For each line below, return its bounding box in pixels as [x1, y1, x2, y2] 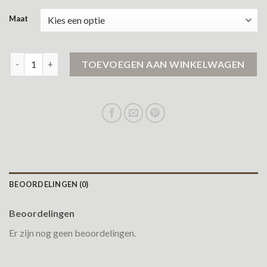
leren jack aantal [10, 53, 77, 64]
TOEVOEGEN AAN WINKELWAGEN [82, 58, 245, 70]
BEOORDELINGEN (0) [9, 179, 89, 189]
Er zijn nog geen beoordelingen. [9, 226, 136, 238]
